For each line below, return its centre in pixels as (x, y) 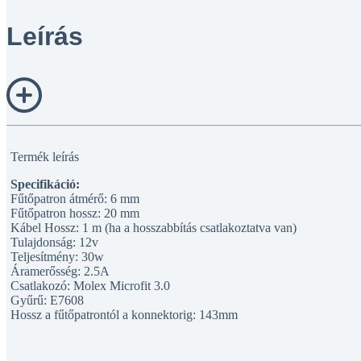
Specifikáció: (45, 184)
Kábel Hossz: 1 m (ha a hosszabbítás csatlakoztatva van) (154, 228)
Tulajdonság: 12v (54, 242)
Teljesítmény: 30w (57, 257)
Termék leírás (45, 157)
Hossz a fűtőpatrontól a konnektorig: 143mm (124, 315)
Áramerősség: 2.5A (60, 271)
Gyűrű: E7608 (47, 300)
